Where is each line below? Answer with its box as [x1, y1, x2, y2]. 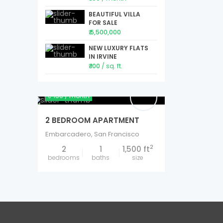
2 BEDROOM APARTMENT [45, 115, 139, 125]
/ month [65, 92, 90, 100]
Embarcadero [45, 129, 91, 139]
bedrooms [48, 153, 80, 162]
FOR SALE [88, 18, 117, 27]
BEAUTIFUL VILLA [88, 10, 140, 18]
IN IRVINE [88, 52, 117, 61]
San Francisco [94, 129, 139, 139]
